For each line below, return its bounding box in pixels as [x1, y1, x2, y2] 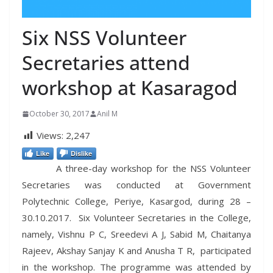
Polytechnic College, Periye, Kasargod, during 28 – [22, 195, 251, 208]
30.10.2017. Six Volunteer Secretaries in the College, [22, 211, 251, 224]
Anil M [97, 108, 118, 119]
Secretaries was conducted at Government [22, 179, 251, 191]
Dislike [71, 149, 92, 158]
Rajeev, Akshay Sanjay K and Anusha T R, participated [22, 244, 251, 257]
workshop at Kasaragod [22, 74, 238, 101]
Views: [37, 129, 63, 142]
